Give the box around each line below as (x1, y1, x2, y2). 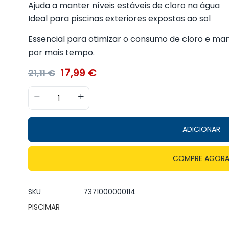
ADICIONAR (182, 124, 220, 135)
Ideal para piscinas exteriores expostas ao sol (28, 13, 211, 25)
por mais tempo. (28, 47, 95, 59)
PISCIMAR (28, 202, 60, 213)
